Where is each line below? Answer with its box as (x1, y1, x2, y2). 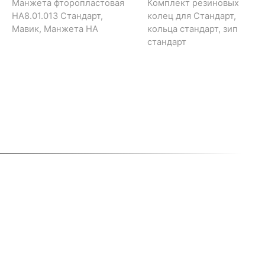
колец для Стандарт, (147, 10, 236, 21)
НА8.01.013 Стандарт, (12, 10, 103, 21)
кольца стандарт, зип (147, 23, 238, 34)
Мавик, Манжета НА (12, 23, 98, 34)
